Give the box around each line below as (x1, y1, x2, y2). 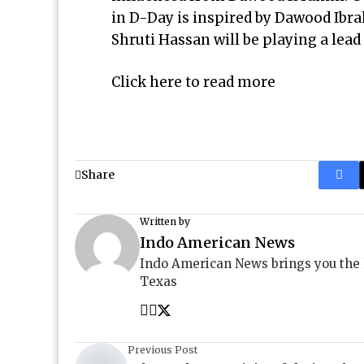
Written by (140, 215, 190, 227)
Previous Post (128, 344, 197, 356)
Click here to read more (111, 73, 275, 91)
